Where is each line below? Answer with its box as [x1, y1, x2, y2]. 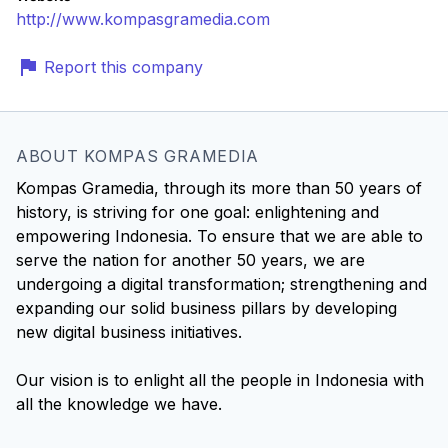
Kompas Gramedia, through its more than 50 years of [16, 178, 422, 198]
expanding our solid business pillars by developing [16, 298, 397, 318]
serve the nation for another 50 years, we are [16, 250, 365, 270]
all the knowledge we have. [16, 394, 222, 414]
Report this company [44, 57, 203, 77]
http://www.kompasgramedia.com [16, 9, 270, 29]
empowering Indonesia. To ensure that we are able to [16, 226, 423, 246]
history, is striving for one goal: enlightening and [16, 202, 379, 222]
